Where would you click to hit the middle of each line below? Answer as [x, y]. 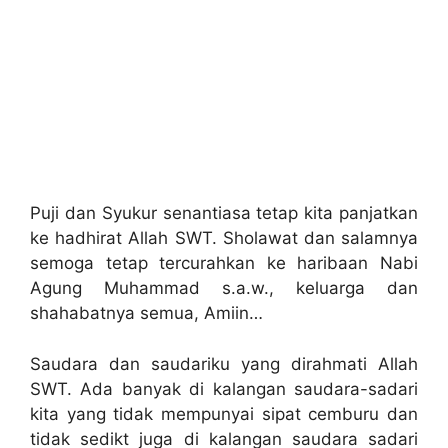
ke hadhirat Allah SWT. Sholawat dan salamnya [224, 238]
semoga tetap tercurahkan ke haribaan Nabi [224, 263]
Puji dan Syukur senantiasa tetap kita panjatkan [224, 213]
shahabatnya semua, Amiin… [146, 313]
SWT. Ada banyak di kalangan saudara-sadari [224, 388]
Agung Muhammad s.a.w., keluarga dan [224, 288]
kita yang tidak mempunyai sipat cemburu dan [224, 413]
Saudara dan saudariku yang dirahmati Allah [224, 363]
